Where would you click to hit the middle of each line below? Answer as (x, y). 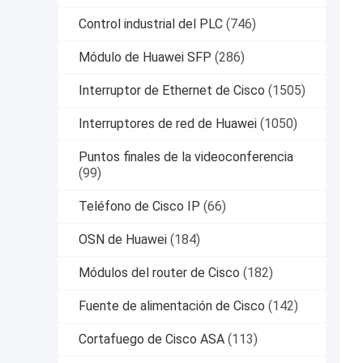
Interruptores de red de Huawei (168, 124)
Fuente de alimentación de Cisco (172, 306)
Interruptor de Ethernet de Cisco (172, 91)
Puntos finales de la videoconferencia (186, 157)
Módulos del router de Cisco (159, 273)
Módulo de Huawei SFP (145, 58)
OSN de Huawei (123, 240)
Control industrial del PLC (151, 24)
